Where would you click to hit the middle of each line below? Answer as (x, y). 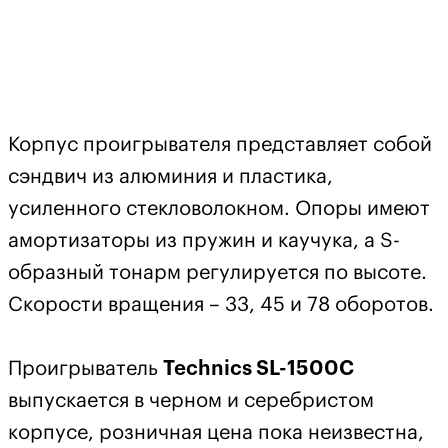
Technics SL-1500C (258, 369)
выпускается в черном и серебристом (191, 401)
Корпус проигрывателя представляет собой (220, 145)
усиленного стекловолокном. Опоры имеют (219, 209)
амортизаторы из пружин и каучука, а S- (204, 241)
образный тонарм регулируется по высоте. (217, 273)
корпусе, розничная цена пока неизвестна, (216, 433)
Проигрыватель (85, 369)
